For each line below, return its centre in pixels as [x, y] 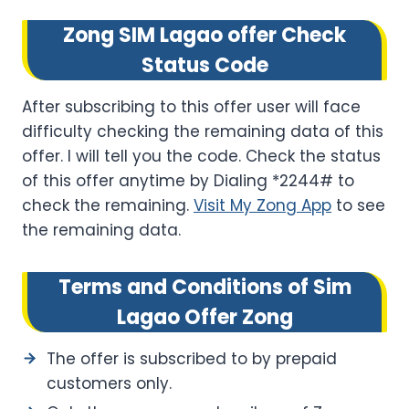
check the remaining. [108, 205]
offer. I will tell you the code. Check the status [201, 156]
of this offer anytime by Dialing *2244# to [188, 180]
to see [358, 205]
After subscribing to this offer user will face [191, 106]
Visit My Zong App [262, 205]
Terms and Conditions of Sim [204, 287]
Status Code [204, 65]
